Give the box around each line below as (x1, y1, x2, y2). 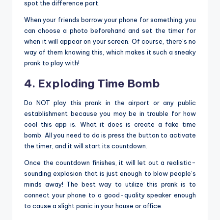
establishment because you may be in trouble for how (24, 110, 196, 118)
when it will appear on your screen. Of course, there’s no (24, 37, 196, 46)
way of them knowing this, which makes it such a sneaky (24, 48, 196, 56)
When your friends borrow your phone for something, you (24, 16, 196, 24)
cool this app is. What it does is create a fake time (24, 120, 196, 129)
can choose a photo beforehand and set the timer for (24, 27, 196, 35)
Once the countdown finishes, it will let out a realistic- (24, 159, 196, 167)
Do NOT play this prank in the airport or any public (24, 99, 196, 107)
